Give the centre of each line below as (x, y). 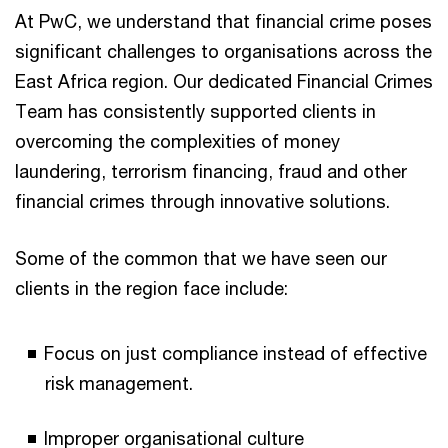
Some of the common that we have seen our (201, 258)
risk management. (121, 383)
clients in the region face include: (154, 288)
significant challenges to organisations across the (223, 51)
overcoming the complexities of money (177, 141)
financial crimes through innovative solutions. (205, 201)
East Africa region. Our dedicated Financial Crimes (224, 81)
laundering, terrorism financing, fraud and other (211, 171)
